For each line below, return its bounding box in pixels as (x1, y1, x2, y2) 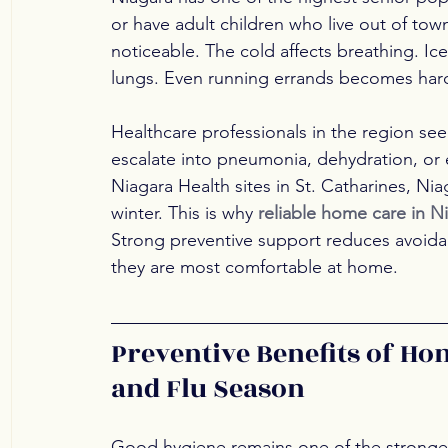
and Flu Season (111, 369, 305, 410)
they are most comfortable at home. (111, 256, 398, 279)
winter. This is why (111, 202, 258, 225)
